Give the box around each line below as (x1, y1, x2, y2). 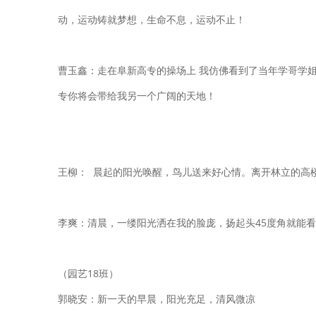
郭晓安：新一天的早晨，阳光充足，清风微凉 (58, 292, 255, 305)
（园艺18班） (58, 267, 119, 280)
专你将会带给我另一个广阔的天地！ (58, 89, 216, 102)
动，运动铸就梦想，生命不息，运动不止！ (58, 13, 245, 26)
